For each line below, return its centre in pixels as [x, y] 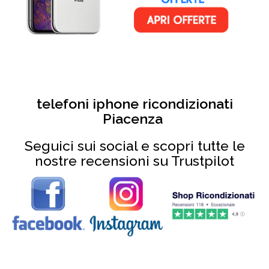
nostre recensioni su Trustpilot [134, 161]
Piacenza [134, 119]
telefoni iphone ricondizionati [134, 104]
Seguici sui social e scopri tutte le [134, 146]
